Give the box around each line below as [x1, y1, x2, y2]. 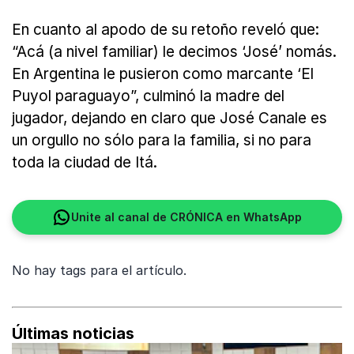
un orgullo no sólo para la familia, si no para [12, 131, 311, 150]
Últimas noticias [12, 324, 134, 344]
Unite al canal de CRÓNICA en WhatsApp [71, 210, 302, 224]
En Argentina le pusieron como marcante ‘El [12, 65, 314, 84]
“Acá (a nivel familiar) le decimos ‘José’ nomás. [12, 43, 337, 62]
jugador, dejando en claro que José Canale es [12, 109, 327, 128]
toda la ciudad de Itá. [12, 153, 157, 172]
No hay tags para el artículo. [12, 262, 186, 279]
